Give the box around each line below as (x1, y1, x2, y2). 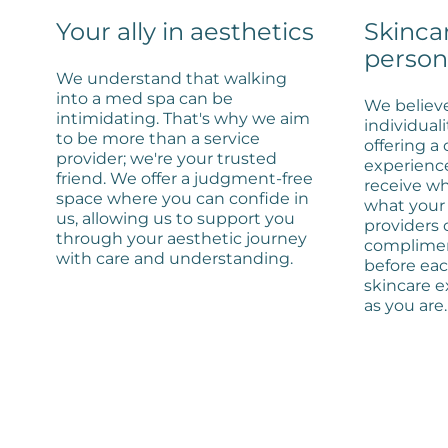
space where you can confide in (56, 188, 309, 208)
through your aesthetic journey (56, 228, 307, 248)
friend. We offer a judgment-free (56, 168, 313, 188)
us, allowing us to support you (56, 208, 295, 228)
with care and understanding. (56, 248, 293, 268)
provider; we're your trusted (56, 148, 277, 168)
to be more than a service (56, 128, 260, 148)
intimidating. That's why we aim (56, 108, 310, 128)
